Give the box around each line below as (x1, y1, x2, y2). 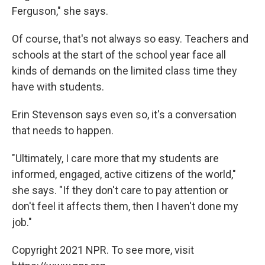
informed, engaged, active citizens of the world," (12, 168, 236, 180)
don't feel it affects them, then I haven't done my (12, 200, 238, 212)
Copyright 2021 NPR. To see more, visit (12, 244, 194, 256)
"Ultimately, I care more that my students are (12, 152, 219, 164)
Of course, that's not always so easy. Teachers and (12, 33, 248, 45)
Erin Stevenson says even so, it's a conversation (12, 108, 237, 121)
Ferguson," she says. (12, 5, 108, 17)
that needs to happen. (12, 124, 114, 137)
